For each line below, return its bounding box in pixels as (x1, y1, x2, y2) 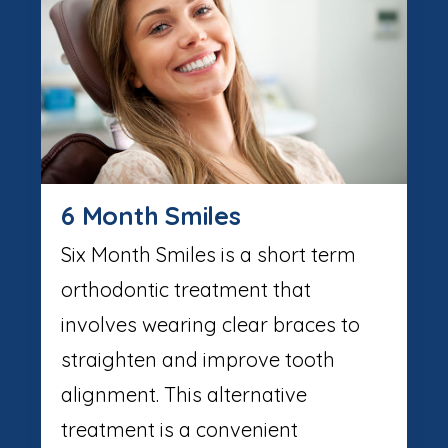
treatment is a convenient (61, 417, 298, 442)
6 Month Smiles (61, 200, 241, 231)
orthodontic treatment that (61, 277, 311, 302)
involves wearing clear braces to (61, 312, 360, 337)
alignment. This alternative (61, 382, 307, 407)
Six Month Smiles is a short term (61, 242, 356, 267)
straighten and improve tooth (61, 347, 335, 372)
